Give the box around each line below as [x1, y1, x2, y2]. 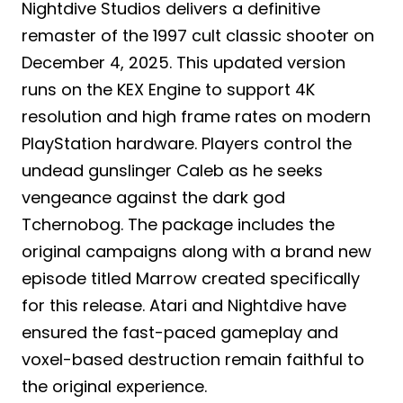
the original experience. [22, 375, 207, 399]
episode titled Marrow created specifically [22, 267, 360, 291]
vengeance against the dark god [22, 186, 285, 210]
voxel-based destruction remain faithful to [22, 348, 364, 372]
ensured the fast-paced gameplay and [22, 321, 338, 345]
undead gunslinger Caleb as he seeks [22, 159, 323, 183]
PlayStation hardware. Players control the [22, 132, 352, 156]
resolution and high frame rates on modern [22, 105, 371, 129]
